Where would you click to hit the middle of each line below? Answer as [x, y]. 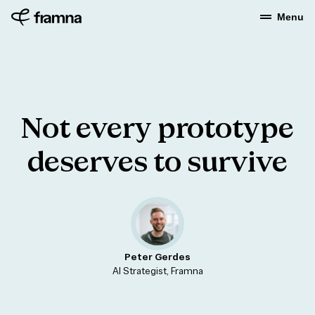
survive [237, 163]
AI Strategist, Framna [157, 271]
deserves [88, 163]
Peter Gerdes [157, 257]
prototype [226, 129]
